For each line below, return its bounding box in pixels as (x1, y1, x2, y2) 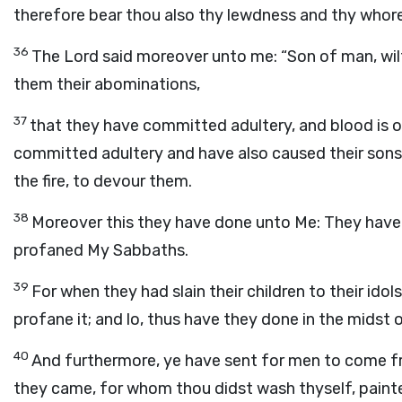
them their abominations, (13, 74, 200, 94)
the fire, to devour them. (13, 171, 192, 191)
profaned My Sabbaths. (13, 240, 188, 260)
